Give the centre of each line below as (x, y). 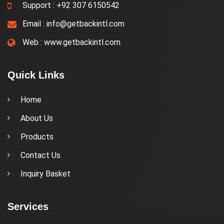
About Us (37, 118)
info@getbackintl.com (85, 23)
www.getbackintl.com (82, 42)
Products (37, 136)
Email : (34, 23)
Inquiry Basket (45, 173)
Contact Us (40, 155)
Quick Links (36, 75)
